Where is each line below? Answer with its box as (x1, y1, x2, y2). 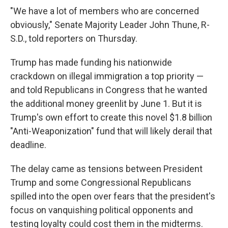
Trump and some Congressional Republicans (10, 177, 191, 188)
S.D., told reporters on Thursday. (10, 33, 137, 44)
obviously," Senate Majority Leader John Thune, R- (10, 19, 210, 30)
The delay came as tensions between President (10, 163, 203, 174)
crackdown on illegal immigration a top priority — (10, 71, 204, 81)
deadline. (10, 139, 46, 150)
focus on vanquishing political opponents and (10, 205, 193, 215)
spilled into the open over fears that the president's (10, 191, 215, 202)
